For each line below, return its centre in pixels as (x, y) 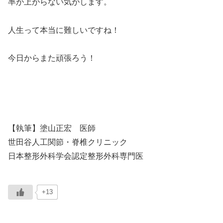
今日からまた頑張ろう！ (52, 58)
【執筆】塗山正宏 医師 (52, 128)
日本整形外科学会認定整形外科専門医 (76, 156)
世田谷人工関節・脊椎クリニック (68, 142)
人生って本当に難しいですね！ (64, 30)
